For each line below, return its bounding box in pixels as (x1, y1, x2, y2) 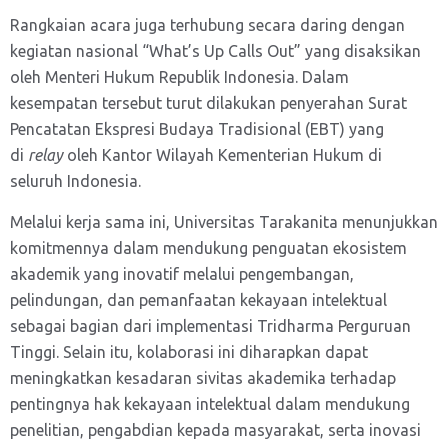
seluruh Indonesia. (10, 172, 141, 190)
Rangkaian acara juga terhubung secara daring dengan (10, 16, 405, 34)
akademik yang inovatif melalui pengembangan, (10, 265, 354, 283)
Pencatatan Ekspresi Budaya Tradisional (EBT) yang (10, 120, 384, 138)
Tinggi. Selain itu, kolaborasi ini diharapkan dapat (10, 343, 368, 361)
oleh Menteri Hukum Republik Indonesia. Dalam (10, 68, 349, 86)
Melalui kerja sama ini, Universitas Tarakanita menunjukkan (10, 213, 438, 231)
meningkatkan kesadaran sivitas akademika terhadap (10, 369, 396, 387)
